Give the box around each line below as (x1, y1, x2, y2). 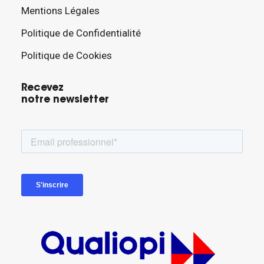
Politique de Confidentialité (21, 27, 141, 39)
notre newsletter (21, 95, 109, 105)
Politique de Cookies (21, 49, 112, 61)
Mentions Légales (21, 5, 100, 16)
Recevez (21, 83, 64, 93)
